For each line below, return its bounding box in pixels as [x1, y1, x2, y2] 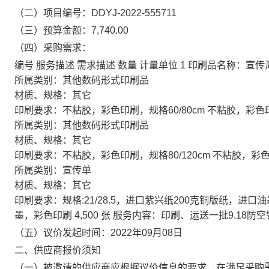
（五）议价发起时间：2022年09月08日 [14, 228, 183, 238]
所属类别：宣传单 [14, 165, 91, 175]
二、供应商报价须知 [14, 245, 101, 255]
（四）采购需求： [14, 43, 91, 53]
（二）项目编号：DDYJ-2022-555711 [14, 8, 177, 18]
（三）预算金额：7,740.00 [14, 25, 128, 35]
